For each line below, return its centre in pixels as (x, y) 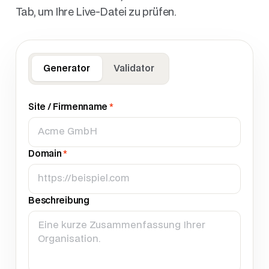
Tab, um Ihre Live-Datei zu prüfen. (96, 12)
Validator (134, 68)
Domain (46, 154)
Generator (67, 68)
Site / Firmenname (69, 107)
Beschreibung (59, 201)
